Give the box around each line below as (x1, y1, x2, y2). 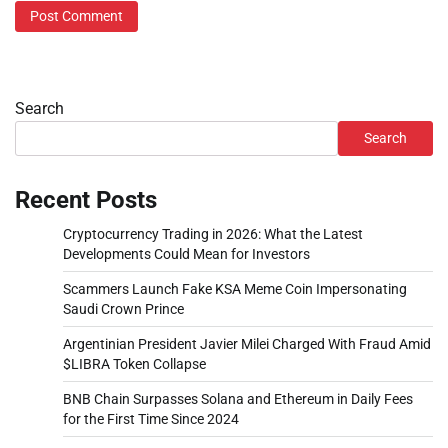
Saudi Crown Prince (63, 301, 184, 318)
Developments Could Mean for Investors (63, 246, 310, 263)
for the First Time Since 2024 (63, 411, 239, 428)
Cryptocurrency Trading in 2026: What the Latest (63, 226, 363, 243)
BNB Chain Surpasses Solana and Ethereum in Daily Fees (63, 391, 413, 408)
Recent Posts (15, 186, 157, 215)
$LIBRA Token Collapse (63, 356, 206, 373)
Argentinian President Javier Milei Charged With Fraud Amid (63, 336, 431, 353)
